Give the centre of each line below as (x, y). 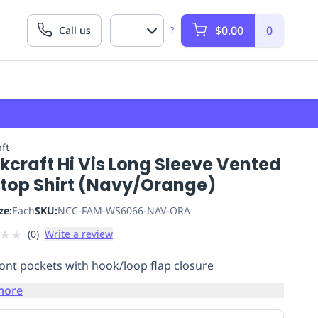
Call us (75, 30)
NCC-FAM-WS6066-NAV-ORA (124, 210)
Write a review (78, 234)
